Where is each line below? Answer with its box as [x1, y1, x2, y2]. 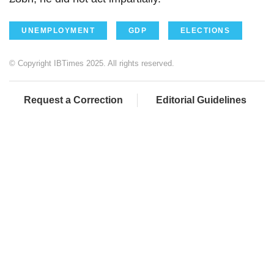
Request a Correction [23, 94, 123, 105]
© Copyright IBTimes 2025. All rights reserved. [9, 58, 174, 68]
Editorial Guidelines [156, 94, 246, 105]
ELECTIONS [180, 26, 230, 35]
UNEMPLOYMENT [21, 26, 95, 35]
